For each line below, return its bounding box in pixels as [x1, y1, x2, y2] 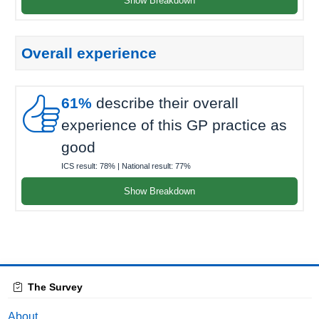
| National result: [115, 162, 175, 171]
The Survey [27, 281, 83, 293]
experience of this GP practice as [61, 116, 287, 133]
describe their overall [92, 94, 239, 111]
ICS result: [61, 162, 100, 171]
